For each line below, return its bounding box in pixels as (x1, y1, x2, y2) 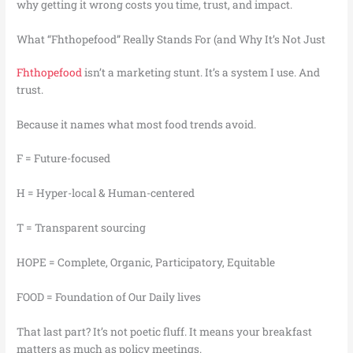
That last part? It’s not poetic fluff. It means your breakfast (17, 324, 313, 339)
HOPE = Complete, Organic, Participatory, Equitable (17, 255, 276, 270)
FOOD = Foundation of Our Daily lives (17, 289, 202, 304)
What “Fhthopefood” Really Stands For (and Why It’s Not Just (17, 32, 326, 46)
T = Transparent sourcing (17, 221, 147, 236)
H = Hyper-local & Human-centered (17, 186, 195, 201)
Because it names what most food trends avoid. (17, 117, 257, 132)
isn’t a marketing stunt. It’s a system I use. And (82, 65, 321, 80)
